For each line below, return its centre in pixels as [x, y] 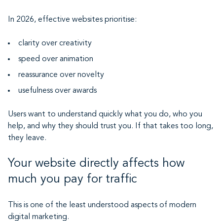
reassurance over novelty [61, 75]
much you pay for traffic [72, 180]
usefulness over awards [57, 91]
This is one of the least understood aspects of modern [102, 205]
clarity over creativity [55, 43]
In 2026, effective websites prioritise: [72, 20]
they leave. [27, 138]
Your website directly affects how [96, 164]
